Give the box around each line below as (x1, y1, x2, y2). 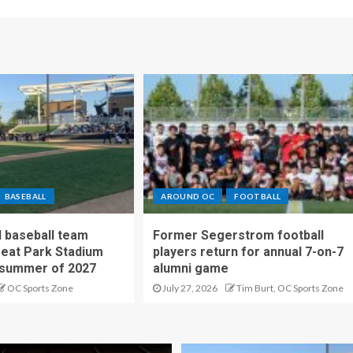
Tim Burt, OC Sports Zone (236, 281, 344, 294)
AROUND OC (161, 191, 215, 201)
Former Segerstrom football (153, 227, 325, 243)
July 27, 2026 (161, 281, 218, 294)
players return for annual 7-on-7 (153, 243, 344, 259)
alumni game (153, 260, 229, 276)
